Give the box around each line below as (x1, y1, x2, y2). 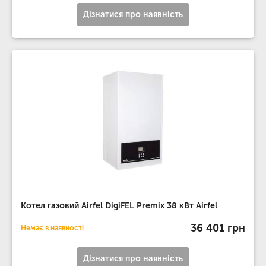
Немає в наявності (21, 224, 84, 232)
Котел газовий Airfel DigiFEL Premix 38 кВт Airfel (21, 201, 217, 211)
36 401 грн (191, 221, 245, 235)
